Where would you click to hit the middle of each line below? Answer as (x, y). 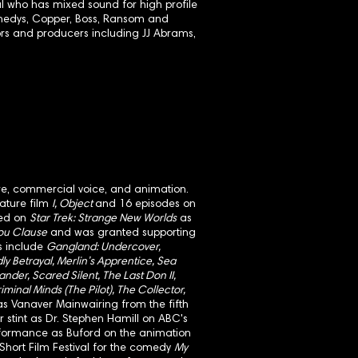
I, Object (74, 205)
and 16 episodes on (145, 205)
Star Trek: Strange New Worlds (103, 219)
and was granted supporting (121, 233)
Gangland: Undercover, (103, 248)
